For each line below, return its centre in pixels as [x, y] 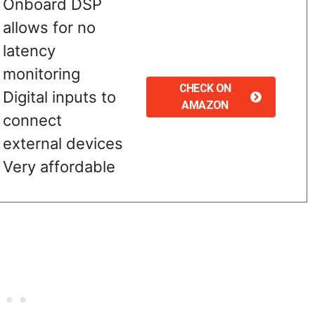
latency [29, 50]
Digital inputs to [59, 97]
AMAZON [205, 105]
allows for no [49, 27]
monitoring [41, 73]
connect [32, 120]
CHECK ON [205, 89]
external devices [63, 143]
